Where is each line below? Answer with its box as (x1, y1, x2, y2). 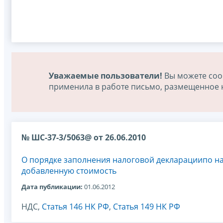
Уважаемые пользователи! (49, 70, 162, 82)
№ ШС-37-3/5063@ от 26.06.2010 (21, 132, 146, 143)
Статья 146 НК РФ (42, 201, 109, 212)
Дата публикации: (21, 182, 83, 191)
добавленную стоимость (21, 165, 116, 177)
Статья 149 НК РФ (113, 201, 180, 212)
